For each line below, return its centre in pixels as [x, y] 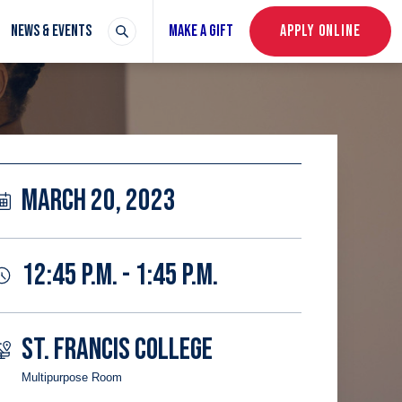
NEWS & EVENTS [51, 31]
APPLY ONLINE [320, 31]
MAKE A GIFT [201, 31]
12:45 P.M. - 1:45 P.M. [120, 275]
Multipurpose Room [72, 377]
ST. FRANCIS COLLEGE [117, 350]
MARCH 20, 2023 [99, 201]
